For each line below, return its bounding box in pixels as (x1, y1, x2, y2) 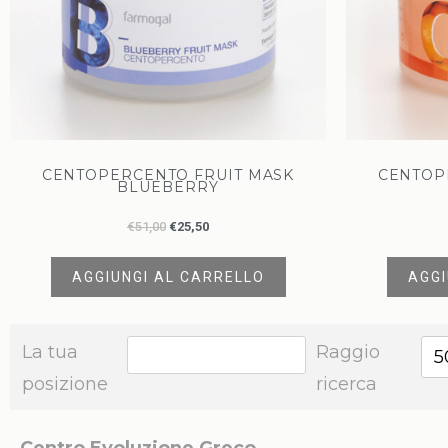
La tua (22, 341, 78, 364)
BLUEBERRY (117, 177, 219, 196)
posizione (22, 373, 108, 396)
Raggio (316, 341, 380, 364)
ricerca (316, 373, 377, 396)
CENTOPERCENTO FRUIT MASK (41, 165, 295, 184)
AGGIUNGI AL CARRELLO (71, 269, 265, 286)
